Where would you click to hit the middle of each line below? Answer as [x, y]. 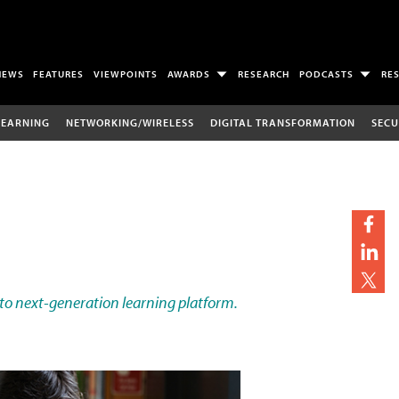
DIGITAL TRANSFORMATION [282, 122]
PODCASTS [326, 74]
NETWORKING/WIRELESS [130, 122]
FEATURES [59, 74]
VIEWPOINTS [126, 74]
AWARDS [189, 74]
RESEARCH [264, 74]
